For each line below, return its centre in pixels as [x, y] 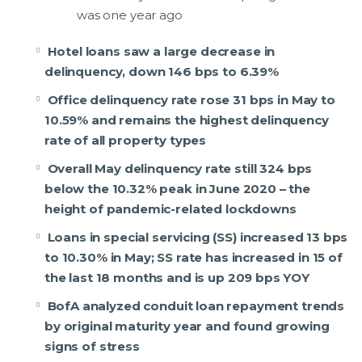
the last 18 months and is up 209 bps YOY [179, 278]
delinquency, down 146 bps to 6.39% [163, 72]
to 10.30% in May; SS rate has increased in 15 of [194, 258]
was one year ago [130, 15]
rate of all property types [126, 141]
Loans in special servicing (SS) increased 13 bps [198, 238]
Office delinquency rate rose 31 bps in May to [191, 100]
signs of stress [92, 347]
